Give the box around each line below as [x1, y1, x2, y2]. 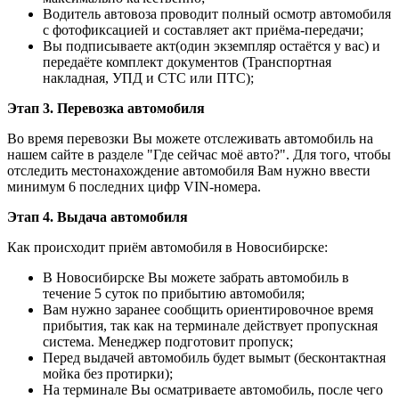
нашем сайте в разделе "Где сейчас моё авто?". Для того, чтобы [7, 146, 391, 162]
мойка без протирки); [43, 365, 173, 381]
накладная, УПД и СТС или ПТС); [43, 69, 254, 85]
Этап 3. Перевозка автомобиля [7, 100, 205, 116]
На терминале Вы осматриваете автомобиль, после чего [43, 381, 383, 397]
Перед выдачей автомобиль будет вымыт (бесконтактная [43, 349, 386, 365]
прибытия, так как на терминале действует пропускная [43, 317, 378, 333]
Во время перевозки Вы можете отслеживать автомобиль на [7, 130, 373, 146]
